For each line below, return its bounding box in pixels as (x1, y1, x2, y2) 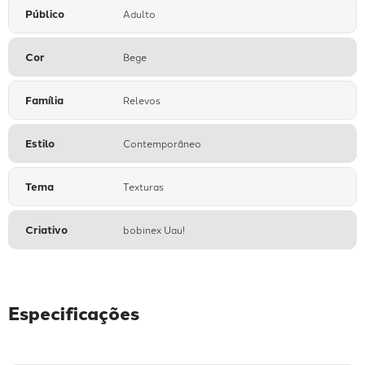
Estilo (25, 135, 55, 152)
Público (25, 6, 64, 22)
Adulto (123, 7, 156, 21)
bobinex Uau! (123, 222, 185, 237)
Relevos (123, 93, 161, 108)
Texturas (123, 179, 164, 194)
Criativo (25, 222, 68, 238)
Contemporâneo (123, 136, 201, 151)
